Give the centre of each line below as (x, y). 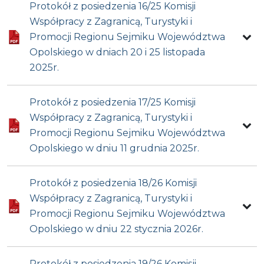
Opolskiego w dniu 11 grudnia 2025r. (115, 148)
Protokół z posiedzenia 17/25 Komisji (113, 103)
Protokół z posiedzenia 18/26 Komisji (113, 183)
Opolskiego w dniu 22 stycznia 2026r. (117, 229)
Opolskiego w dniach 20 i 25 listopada (118, 52)
